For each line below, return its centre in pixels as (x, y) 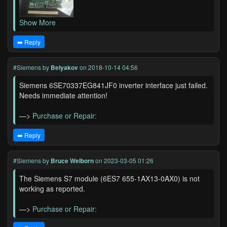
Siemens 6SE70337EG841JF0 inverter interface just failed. (113, 85)
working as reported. (52, 188)
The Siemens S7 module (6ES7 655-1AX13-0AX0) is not (109, 178)
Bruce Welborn (72, 161)
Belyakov (64, 67)
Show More (37, 22)
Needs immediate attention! (63, 95)
